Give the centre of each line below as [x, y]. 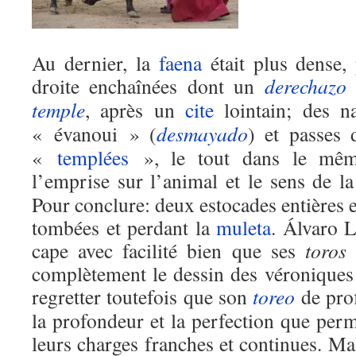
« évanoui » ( [95, 133]
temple [58, 110]
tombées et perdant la [124, 227]
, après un [135, 110]
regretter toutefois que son [143, 296]
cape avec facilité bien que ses [168, 250]
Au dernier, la [95, 63]
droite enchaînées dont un [148, 86]
